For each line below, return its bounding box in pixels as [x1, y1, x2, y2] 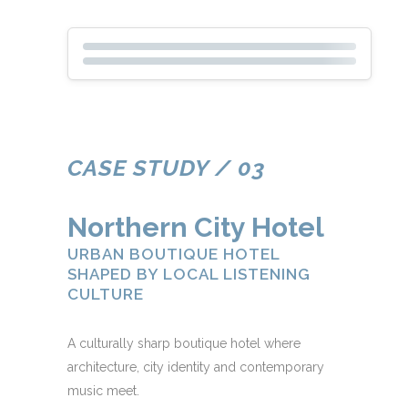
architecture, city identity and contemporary [67, 360, 324, 375]
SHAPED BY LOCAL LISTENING [67, 265, 311, 284]
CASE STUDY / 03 [67, 154, 265, 182]
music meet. [67, 383, 139, 399]
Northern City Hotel [67, 211, 324, 244]
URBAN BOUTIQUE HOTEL [67, 245, 280, 264]
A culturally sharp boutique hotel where [67, 336, 301, 352]
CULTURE [67, 285, 144, 304]
